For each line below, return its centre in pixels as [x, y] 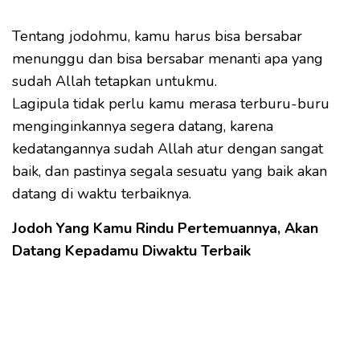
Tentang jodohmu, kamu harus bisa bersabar [157, 36]
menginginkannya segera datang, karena [143, 126]
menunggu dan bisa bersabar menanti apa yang [168, 58]
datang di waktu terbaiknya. [102, 193]
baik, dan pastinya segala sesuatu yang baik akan [170, 171]
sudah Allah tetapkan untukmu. [115, 81]
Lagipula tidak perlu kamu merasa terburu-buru [171, 103]
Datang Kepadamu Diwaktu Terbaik [131, 250]
